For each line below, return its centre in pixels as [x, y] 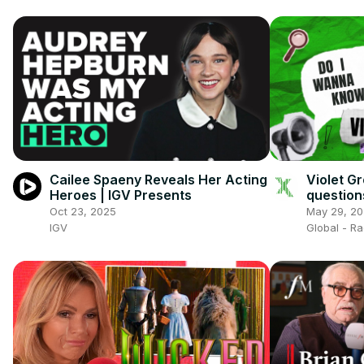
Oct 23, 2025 [83, 211]
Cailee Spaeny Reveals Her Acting [158, 179]
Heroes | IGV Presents [121, 195]
